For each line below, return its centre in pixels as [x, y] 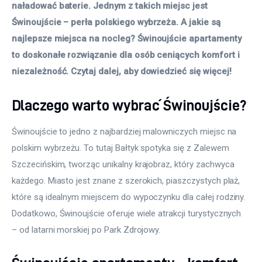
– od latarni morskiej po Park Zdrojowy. [87, 230]
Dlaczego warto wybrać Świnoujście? [129, 105]
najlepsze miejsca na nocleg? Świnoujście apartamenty [128, 39]
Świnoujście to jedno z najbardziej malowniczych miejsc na [125, 131]
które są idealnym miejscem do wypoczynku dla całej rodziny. [130, 197]
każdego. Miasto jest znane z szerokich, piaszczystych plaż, [127, 180]
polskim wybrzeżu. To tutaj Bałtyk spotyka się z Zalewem [122, 148]
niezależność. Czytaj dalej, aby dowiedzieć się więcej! [123, 72]
